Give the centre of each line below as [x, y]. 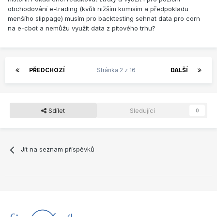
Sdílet [56, 111]
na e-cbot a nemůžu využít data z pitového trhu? [82, 28]
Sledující [142, 111]
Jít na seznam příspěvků [58, 149]
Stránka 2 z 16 [118, 70]
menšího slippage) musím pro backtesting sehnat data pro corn [104, 19]
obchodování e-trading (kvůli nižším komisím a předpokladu [98, 9]
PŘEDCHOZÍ [47, 70]
